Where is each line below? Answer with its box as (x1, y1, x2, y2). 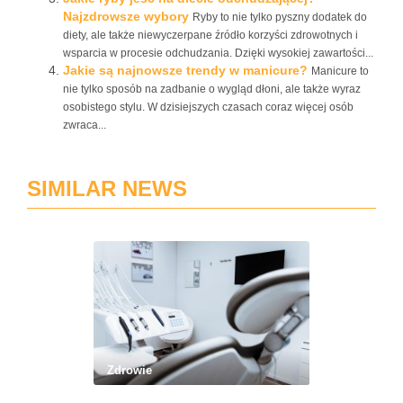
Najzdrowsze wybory (63, 9, 189, 23)
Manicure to (311, 65, 369, 77)
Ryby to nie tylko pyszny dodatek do (193, 11, 367, 23)
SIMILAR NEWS (27, 176, 187, 201)
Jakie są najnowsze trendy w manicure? (63, 63, 308, 77)
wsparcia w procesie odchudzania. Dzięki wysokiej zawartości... (63, 47, 373, 59)
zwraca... (63, 119, 106, 131)
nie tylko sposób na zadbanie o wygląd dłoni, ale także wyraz (63, 83, 361, 95)
